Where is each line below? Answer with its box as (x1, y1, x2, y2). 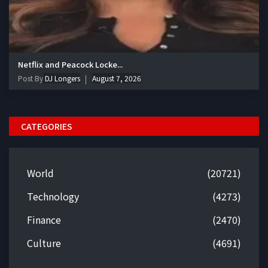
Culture (27, 236, 61, 251)
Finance (27, 212, 61, 227)
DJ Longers (43, 73, 80, 84)
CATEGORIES (21, 120, 72, 133)
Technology (27, 189, 79, 204)
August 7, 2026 (92, 73, 141, 84)
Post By (18, 73, 43, 84)
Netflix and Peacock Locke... (18, 59, 123, 71)
